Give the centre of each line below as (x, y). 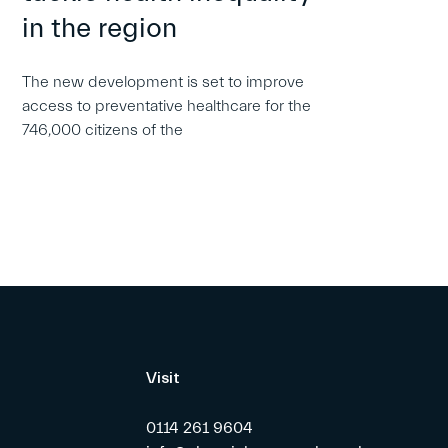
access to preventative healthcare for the (166, 106)
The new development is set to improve (162, 82)
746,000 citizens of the (102, 130)
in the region (99, 28)
